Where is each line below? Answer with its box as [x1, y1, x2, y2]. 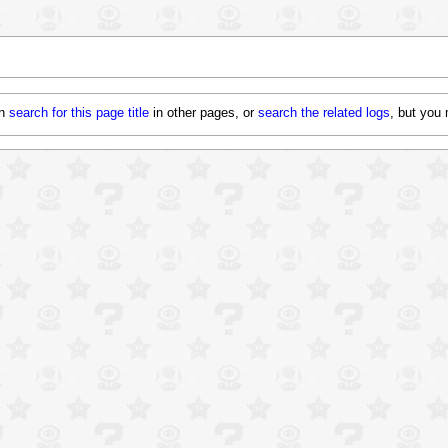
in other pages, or [149, 106, 259, 121]
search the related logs [258, 106, 391, 121]
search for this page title [9, 106, 150, 121]
